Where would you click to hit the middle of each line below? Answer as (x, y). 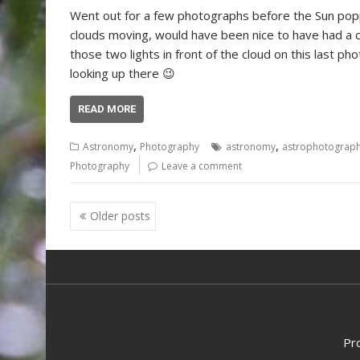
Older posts (120, 215)
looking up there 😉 (123, 74)
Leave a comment (202, 166)
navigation (114, 232)
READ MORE (107, 109)
